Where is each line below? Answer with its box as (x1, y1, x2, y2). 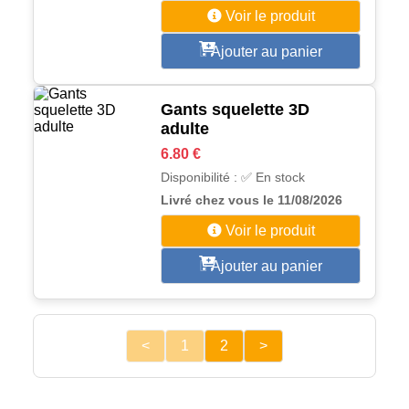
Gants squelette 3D (161, 100, 310, 119)
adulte (161, 120, 210, 138)
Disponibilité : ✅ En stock (161, 170, 306, 184)
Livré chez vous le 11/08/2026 (161, 193, 343, 207)
